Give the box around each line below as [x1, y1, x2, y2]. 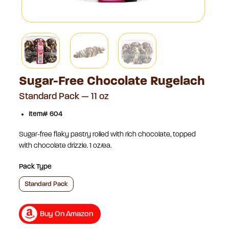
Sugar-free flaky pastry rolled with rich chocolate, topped [19, 131, 196, 139]
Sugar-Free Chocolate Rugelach [19, 75, 205, 88]
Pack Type [19, 163, 52, 171]
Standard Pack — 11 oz [19, 91, 109, 102]
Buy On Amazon [40, 211, 94, 219]
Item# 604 [28, 110, 62, 118]
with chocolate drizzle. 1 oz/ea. [19, 142, 112, 150]
